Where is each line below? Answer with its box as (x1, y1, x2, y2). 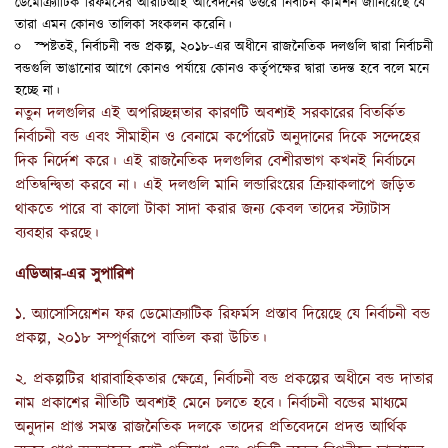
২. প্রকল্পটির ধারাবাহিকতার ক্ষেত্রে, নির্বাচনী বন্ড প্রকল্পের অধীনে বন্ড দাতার (15, 368, 433, 392)
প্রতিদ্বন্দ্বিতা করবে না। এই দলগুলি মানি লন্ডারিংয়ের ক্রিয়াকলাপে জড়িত (15, 174, 415, 198)
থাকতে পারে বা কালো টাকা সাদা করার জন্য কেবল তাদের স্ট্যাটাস (15, 198, 390, 222)
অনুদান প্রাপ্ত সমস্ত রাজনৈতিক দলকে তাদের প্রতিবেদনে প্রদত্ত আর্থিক (15, 416, 407, 440)
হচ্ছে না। (15, 81, 60, 102)
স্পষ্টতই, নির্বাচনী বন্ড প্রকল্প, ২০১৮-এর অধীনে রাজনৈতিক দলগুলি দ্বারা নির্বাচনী (35, 37, 433, 58)
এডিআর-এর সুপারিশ (15, 262, 134, 286)
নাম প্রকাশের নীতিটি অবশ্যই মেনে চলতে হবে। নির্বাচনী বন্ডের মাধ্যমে (15, 392, 408, 416)
